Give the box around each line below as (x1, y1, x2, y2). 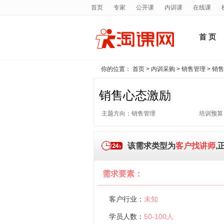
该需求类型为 (127, 141, 175, 150)
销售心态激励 (99, 89, 171, 102)
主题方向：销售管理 (101, 110, 155, 117)
